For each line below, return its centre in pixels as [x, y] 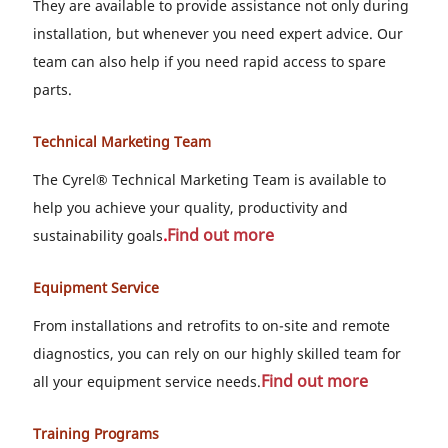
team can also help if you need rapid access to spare [209, 61]
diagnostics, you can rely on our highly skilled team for [217, 353]
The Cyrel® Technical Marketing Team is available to [209, 179]
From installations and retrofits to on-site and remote [211, 325]
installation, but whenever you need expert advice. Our [218, 33]
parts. [52, 89]
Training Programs [96, 433]
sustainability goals [98, 235]
